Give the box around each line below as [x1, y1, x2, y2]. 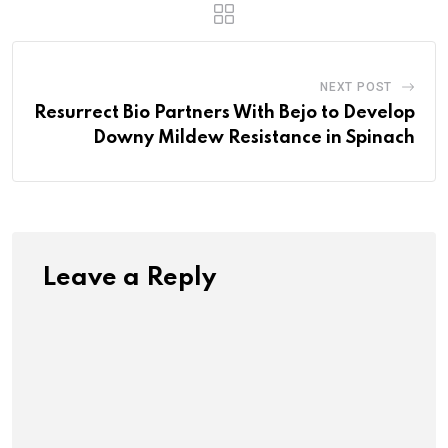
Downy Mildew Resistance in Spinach [93, 128, 415, 147]
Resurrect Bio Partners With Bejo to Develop [34, 103, 415, 122]
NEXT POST [319, 79, 393, 94]
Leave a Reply [42, 265, 216, 291]
